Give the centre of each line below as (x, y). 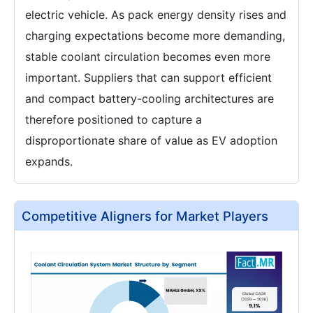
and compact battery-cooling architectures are (150, 98)
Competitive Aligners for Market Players (145, 216)
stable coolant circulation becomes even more (148, 56)
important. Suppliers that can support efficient (148, 77)
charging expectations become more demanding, (155, 35)
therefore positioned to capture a (114, 119)
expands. (49, 161)
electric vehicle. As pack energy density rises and (156, 14)
